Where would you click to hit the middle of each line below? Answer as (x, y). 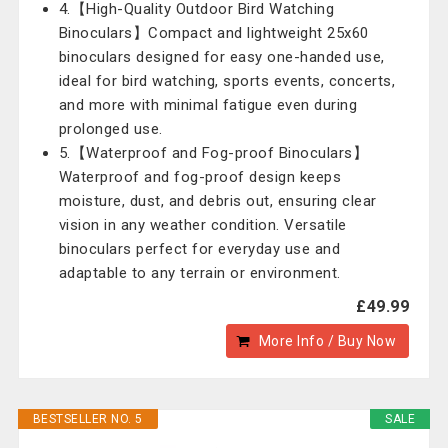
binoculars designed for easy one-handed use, (221, 57)
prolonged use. (110, 129)
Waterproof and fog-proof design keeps (200, 177)
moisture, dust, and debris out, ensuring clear (217, 201)
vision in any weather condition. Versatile (202, 225)
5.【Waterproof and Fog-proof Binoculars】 (213, 153)
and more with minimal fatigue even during (208, 105)
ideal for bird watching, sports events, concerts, (227, 81)
